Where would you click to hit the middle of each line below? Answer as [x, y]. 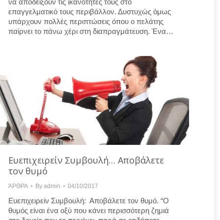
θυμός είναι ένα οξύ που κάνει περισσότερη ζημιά [89, 211]
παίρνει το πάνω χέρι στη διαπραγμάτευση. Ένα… [91, 31]
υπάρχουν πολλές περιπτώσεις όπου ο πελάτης [86, 21]
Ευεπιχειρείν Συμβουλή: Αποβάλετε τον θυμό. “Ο [89, 201]
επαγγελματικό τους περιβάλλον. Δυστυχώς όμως [90, 11]
